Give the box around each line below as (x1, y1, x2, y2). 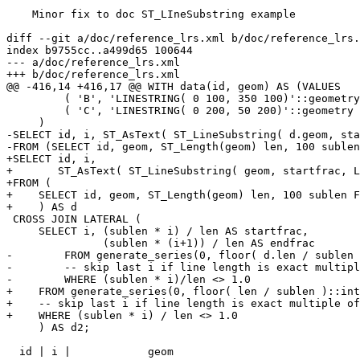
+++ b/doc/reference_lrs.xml (6, 68, 180, 81)
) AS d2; (6, 321, 39, 334)
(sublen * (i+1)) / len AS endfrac (6, 237, 103, 250)
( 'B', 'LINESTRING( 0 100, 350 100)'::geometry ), (6, 92, 64, 105)
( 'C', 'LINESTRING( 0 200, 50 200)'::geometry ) (6, 104, 64, 117)
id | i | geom (6, 346, 19, 358)
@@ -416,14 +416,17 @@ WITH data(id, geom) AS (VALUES (6, 80, 341, 93)
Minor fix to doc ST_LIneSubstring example (6, 8, 32, 21)
